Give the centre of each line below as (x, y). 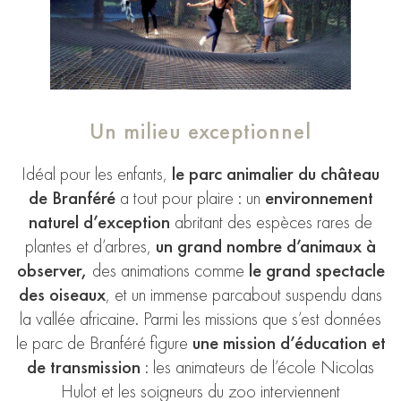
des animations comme (168, 270)
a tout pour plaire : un (190, 197)
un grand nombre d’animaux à (266, 246)
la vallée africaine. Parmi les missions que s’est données (200, 318)
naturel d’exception (99, 222)
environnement (319, 197)
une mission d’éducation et (289, 342)
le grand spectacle (316, 270)
